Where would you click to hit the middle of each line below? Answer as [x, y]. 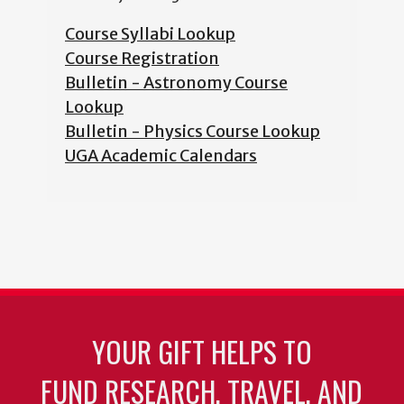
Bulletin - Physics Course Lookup [193, 132]
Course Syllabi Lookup [150, 34]
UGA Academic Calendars [161, 156]
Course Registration [142, 59]
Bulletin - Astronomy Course [176, 83]
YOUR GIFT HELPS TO [202, 352]
